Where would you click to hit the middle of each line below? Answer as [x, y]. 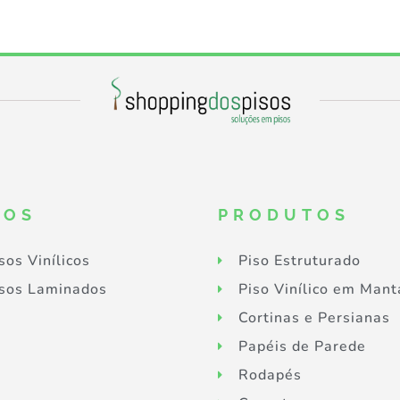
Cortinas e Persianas [314, 317]
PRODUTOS [284, 214]
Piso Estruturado [299, 260]
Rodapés [270, 375]
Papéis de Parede [302, 346]
